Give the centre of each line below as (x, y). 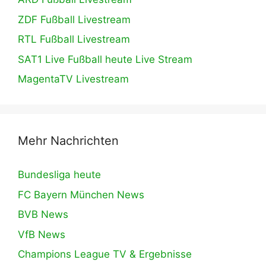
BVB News (43, 215)
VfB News (42, 234)
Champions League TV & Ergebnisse (105, 254)
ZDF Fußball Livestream (74, 19)
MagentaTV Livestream (73, 79)
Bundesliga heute (59, 175)
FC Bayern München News (81, 194)
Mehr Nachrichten (68, 141)
